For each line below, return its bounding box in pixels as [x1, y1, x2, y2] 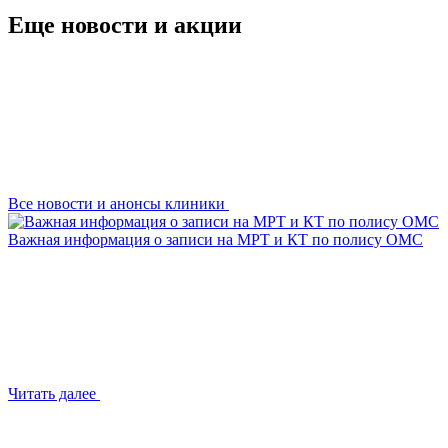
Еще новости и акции [8, 11, 242, 38]
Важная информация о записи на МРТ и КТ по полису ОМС [8, 230, 423, 248]
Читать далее [8, 384, 96, 402]
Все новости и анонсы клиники [8, 194, 225, 212]
